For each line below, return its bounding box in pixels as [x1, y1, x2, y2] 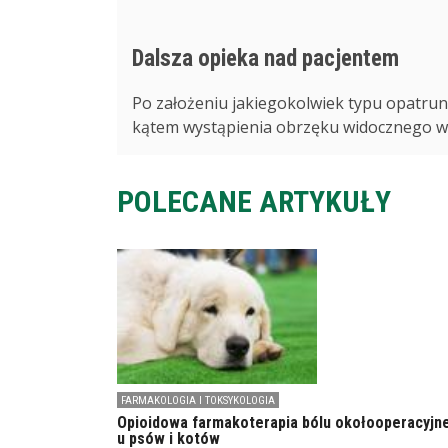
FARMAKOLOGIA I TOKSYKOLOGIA [121, 394, 275, 408]
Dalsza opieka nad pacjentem [132, 45, 399, 73]
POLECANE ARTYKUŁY [117, 184, 391, 220]
